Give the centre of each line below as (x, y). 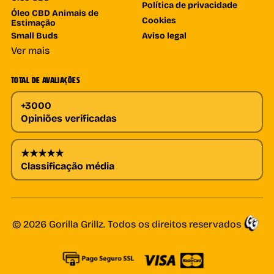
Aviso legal (164, 35)
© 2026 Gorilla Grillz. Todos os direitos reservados (127, 223)
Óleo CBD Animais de (55, 12)
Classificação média (67, 165)
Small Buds (35, 35)
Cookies (159, 20)
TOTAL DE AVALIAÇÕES (46, 80)
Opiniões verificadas (68, 118)
